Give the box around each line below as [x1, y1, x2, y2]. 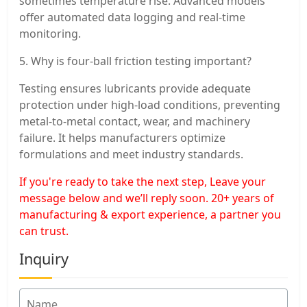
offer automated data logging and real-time [19, 9, 245, 25]
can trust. [19, 223, 69, 238]
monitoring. [19, 25, 81, 41]
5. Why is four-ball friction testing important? [19, 53, 251, 69]
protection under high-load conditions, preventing [19, 97, 280, 112]
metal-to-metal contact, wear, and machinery [19, 113, 250, 129]
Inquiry [19, 248, 69, 269]
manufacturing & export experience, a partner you [19, 206, 281, 222]
